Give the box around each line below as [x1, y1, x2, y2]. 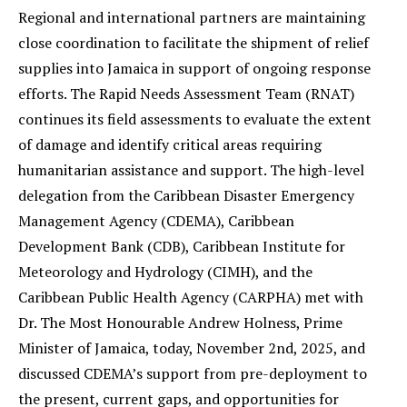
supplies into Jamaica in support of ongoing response [18, 58, 371, 78]
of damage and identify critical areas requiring [18, 134, 322, 154]
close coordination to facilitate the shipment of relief [18, 33, 369, 53]
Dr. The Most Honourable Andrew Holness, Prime [18, 313, 342, 333]
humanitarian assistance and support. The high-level [18, 160, 364, 180]
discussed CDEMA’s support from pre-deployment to [18, 363, 367, 383]
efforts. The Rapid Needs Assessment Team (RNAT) [18, 84, 354, 104]
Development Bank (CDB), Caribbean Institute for [18, 236, 345, 256]
